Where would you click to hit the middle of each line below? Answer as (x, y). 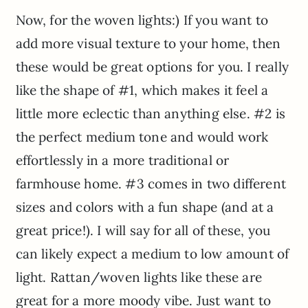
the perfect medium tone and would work (142, 137)
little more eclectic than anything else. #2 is (150, 114)
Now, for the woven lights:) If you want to (142, 20)
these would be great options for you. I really (152, 67)
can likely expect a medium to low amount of (152, 254)
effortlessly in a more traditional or (122, 161)
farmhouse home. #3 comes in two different (151, 184)
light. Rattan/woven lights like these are (139, 277)
